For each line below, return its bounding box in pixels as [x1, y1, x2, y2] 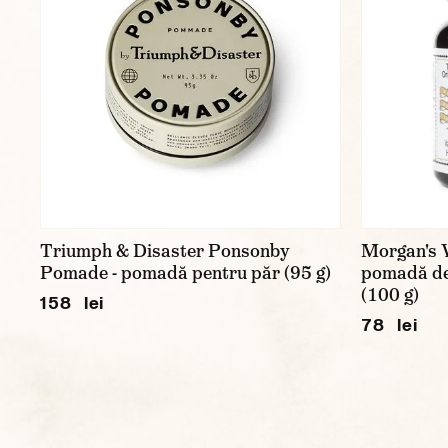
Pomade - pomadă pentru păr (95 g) [40, 260, 335, 285]
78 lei [361, 313, 418, 335]
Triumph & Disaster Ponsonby [40, 238, 290, 263]
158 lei [40, 291, 105, 313]
